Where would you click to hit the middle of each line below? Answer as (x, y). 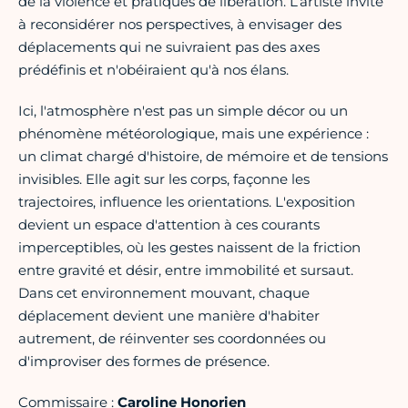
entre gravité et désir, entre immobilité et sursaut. (186, 270)
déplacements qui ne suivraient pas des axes (169, 47)
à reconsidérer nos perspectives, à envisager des (180, 25)
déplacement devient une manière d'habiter (169, 316)
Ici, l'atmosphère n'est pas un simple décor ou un (183, 111)
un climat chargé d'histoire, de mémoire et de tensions (203, 157)
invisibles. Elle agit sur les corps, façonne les (164, 179)
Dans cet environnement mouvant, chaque (164, 293)
